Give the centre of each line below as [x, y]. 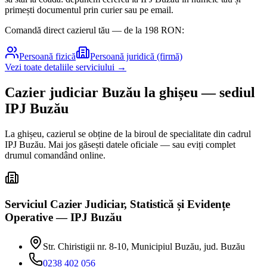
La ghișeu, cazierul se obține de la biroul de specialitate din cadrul [128, 133]
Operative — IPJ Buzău [63, 218]
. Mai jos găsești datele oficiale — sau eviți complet [139, 144]
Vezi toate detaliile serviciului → [66, 67]
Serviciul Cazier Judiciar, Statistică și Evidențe [117, 204]
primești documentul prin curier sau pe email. [89, 10]
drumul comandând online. [55, 155]
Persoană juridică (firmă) [136, 56]
